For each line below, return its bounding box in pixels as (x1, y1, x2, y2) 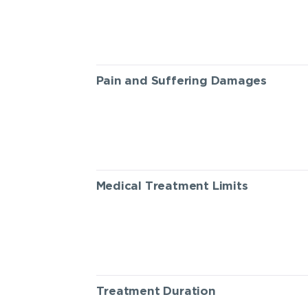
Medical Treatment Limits (96, 180, 248, 192)
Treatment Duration (96, 285, 216, 297)
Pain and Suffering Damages (96, 75, 267, 87)
